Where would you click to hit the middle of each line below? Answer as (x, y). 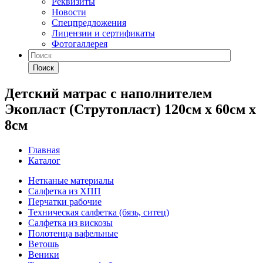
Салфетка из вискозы (70, 222)
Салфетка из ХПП (65, 191)
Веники (44, 254)
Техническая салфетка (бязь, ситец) (99, 212)
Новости (69, 12)
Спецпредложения (89, 23)
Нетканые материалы (71, 180)
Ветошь (43, 244)
